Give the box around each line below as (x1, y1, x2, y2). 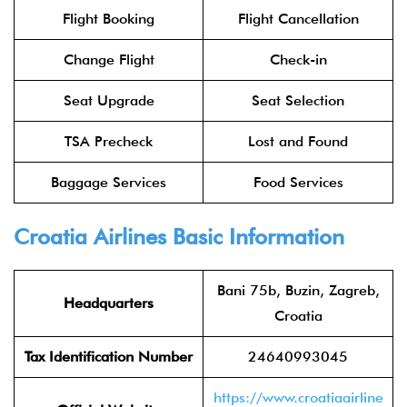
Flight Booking (63, 10, 154, 27)
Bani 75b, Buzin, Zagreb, (216, 282, 380, 299)
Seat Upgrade (63, 92, 154, 109)
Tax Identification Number (25, 348, 193, 365)
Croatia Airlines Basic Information (14, 223, 344, 250)
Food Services (253, 174, 343, 191)
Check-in (269, 51, 327, 68)
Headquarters (64, 294, 154, 312)
